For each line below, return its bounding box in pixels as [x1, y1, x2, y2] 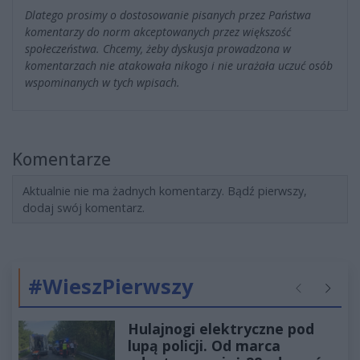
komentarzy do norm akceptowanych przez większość [25, 24, 291, 40]
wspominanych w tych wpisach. [25, 75, 180, 91]
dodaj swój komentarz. [22, 200, 145, 216]
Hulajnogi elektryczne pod [128, 319, 314, 339]
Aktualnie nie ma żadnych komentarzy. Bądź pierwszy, [22, 183, 307, 199]
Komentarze [12, 148, 111, 171]
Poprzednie [292, 288, 350, 304]
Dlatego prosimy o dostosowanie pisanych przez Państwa [25, 7, 311, 23]
